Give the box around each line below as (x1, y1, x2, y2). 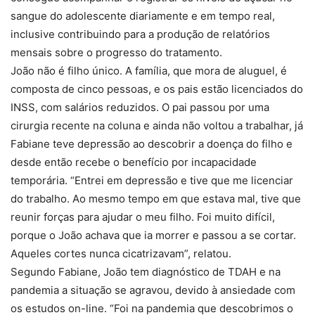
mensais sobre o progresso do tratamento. (11, 46, 222, 60)
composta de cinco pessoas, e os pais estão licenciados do (11, 82, 303, 96)
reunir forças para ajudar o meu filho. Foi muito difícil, (11, 210, 275, 224)
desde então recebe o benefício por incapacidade (11, 155, 257, 169)
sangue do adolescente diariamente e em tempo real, (11, 9, 275, 23)
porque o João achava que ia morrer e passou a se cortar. (11, 229, 296, 243)
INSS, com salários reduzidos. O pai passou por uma (11, 101, 269, 115)
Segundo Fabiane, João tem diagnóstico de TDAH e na (11, 265, 281, 279)
